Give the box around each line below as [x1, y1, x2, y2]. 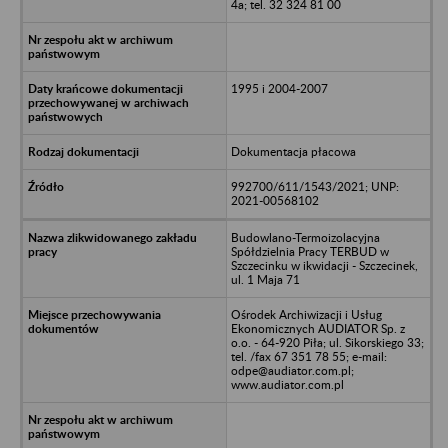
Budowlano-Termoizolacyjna [230, 229, 380, 245]
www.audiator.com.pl [230, 376, 344, 392]
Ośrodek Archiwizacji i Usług [230, 306, 382, 322]
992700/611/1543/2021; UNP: [230, 178, 399, 194]
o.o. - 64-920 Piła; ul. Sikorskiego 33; [230, 334, 424, 350]
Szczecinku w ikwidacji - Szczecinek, [230, 257, 418, 273]
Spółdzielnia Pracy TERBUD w [230, 243, 389, 259]
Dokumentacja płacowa [230, 143, 356, 159]
